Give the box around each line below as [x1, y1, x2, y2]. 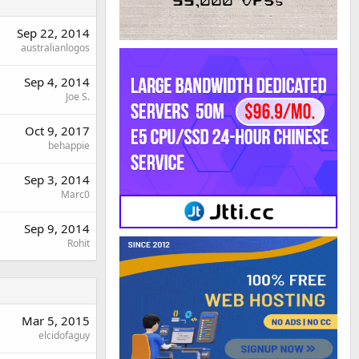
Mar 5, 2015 [22, 312, 90, 329]
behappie [48, 138, 90, 152]
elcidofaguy [38, 328, 90, 342]
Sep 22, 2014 [17, 24, 90, 41]
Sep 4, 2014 [24, 73, 90, 90]
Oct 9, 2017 [25, 122, 90, 139]
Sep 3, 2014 [24, 171, 90, 188]
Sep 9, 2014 [24, 220, 90, 236]
